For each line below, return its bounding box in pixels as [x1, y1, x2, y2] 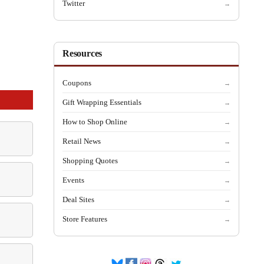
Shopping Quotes [62, 156, 118, 165]
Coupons [62, 78, 91, 87]
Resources [62, 48, 103, 58]
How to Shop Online [62, 117, 127, 126]
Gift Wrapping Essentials [62, 98, 141, 107]
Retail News [62, 137, 101, 146]
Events [62, 176, 84, 184]
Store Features [62, 214, 107, 223]
